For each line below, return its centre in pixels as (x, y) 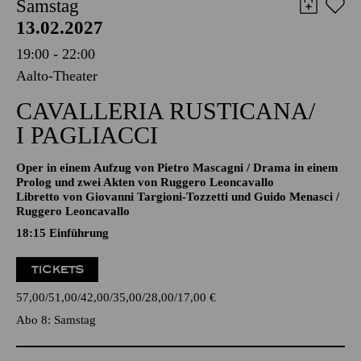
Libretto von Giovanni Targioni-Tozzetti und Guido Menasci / (178, 246)
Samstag (48, 55)
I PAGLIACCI (87, 184)
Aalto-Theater (57, 125)
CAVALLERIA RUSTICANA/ (166, 160)
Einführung (79, 282)
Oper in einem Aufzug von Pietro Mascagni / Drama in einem (177, 217)
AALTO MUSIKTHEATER (80, 32)
